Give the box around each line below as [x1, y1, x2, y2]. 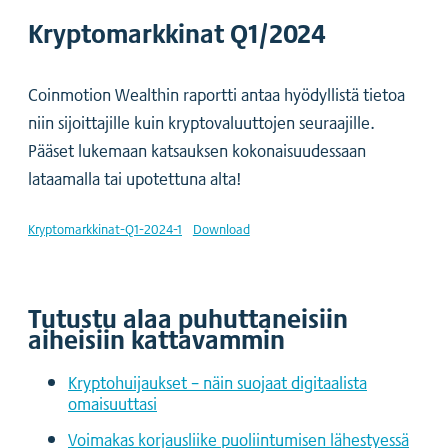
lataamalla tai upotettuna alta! [28, 165, 242, 192]
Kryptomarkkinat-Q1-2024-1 [28, 219, 182, 240]
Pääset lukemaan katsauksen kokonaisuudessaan [28, 137, 366, 164]
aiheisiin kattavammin [28, 318, 285, 359]
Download [192, 219, 250, 240]
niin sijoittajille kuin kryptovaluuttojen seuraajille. [28, 109, 375, 136]
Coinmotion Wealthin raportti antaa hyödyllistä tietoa [28, 81, 405, 108]
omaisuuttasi [68, 390, 157, 417]
